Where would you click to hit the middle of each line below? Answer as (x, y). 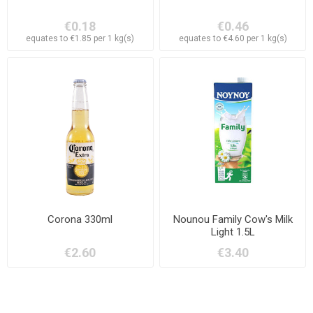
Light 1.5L (233, 232)
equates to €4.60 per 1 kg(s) (233, 38)
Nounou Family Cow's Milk (233, 220)
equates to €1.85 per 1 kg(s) (80, 38)
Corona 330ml (80, 220)
